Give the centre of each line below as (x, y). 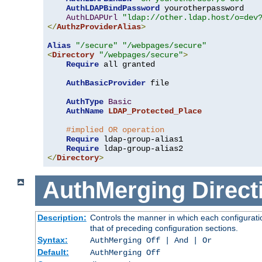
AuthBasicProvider (106, 83)
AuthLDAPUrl (92, 17)
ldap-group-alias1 (141, 139)
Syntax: (52, 239)
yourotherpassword (202, 8)
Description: (62, 217)
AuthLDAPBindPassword (113, 8)
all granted (127, 64)
